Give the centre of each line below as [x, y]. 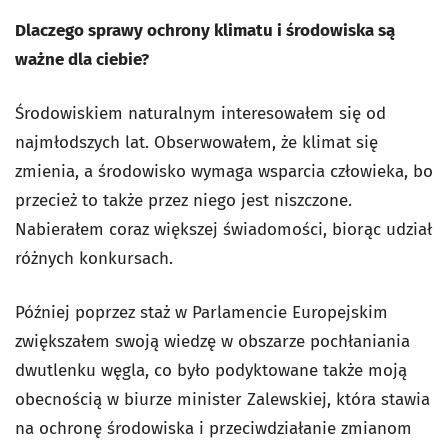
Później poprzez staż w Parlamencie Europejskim [201, 312]
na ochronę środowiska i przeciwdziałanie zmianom [213, 428]
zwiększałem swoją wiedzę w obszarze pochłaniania [212, 341]
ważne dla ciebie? [82, 59]
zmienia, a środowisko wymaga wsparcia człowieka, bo [224, 171]
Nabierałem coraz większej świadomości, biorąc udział [223, 229]
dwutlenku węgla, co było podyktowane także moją [211, 370]
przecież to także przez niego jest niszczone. [183, 200]
